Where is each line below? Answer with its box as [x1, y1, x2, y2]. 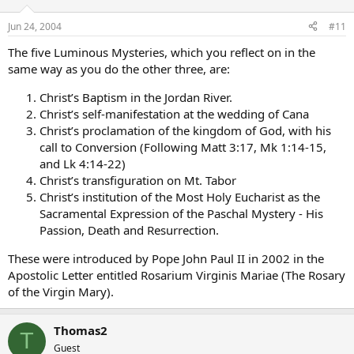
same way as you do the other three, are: [8, 60, 230, 77]
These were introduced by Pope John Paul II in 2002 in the [8, 250, 324, 266]
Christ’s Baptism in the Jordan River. [40, 88, 232, 105]
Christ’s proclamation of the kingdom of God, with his [40, 122, 331, 138]
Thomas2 [54, 322, 107, 338]
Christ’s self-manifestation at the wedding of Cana [40, 105, 309, 122]
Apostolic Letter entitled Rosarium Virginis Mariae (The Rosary [8, 266, 345, 283]
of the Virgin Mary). [8, 283, 114, 299]
